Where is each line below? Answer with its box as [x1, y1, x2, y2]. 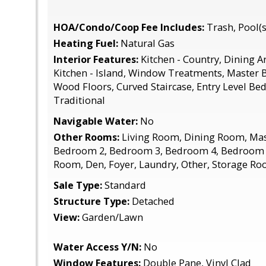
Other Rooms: [53, 131, 119, 144]
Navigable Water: [53, 115, 138, 128]
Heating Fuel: [53, 37, 118, 50]
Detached [129, 195, 175, 208]
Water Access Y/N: [53, 240, 141, 254]
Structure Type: [53, 195, 129, 208]
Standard [102, 179, 146, 192]
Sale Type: [53, 179, 102, 192]
